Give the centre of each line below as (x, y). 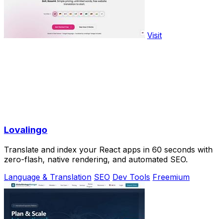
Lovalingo (26, 130)
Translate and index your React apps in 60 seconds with (108, 150)
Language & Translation (48, 177)
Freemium (171, 177)
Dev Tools (131, 177)
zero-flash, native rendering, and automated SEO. (96, 160)
